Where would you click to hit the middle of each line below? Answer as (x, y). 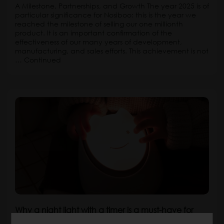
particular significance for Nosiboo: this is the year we (105, 15)
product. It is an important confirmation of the (93, 33)
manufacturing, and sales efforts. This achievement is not (112, 51)
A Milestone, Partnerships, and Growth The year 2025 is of (112, 6)
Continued (42, 60)
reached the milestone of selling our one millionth (99, 24)
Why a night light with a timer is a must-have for (104, 210)
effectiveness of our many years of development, (98, 42)
